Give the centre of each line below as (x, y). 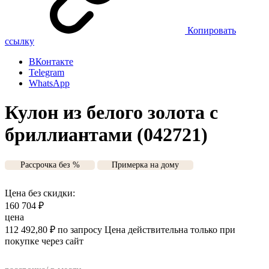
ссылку (20, 41)
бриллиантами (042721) (106, 135)
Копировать (212, 30)
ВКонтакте (51, 62)
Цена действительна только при (170, 229)
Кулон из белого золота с (111, 113)
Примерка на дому (145, 165)
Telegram (47, 72)
